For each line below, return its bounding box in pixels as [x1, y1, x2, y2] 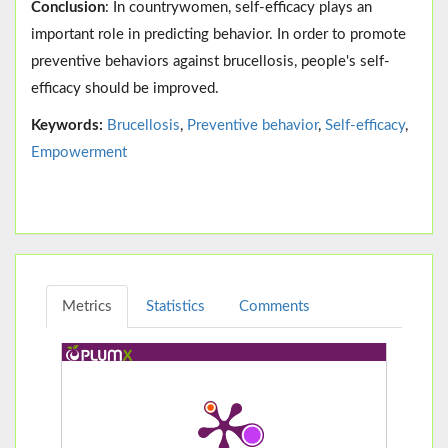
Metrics [62, 298, 112, 314]
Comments [239, 298, 310, 314]
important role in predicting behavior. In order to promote [31, 26, 406, 42]
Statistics [146, 298, 205, 314]
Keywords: [31, 117, 103, 133]
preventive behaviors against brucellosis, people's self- [31, 53, 390, 69]
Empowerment [31, 144, 127, 160]
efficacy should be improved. [31, 80, 219, 96]
